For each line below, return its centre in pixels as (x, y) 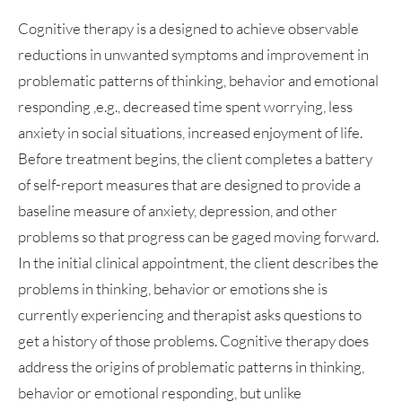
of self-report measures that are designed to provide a (189, 185)
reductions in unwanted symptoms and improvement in (193, 55)
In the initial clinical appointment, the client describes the (198, 263)
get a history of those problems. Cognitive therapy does (193, 341)
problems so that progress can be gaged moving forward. (198, 237)
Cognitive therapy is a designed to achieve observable (188, 29)
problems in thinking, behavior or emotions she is (173, 289)
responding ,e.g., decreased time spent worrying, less (185, 107)
